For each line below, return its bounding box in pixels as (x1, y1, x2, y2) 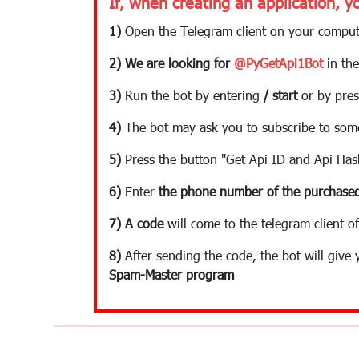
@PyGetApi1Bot (234, 54, 323, 71)
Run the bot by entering (121, 86, 264, 103)
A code (125, 214, 163, 232)
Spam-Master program (109, 265, 234, 283)
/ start (264, 86, 297, 103)
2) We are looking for (109, 54, 234, 71)
